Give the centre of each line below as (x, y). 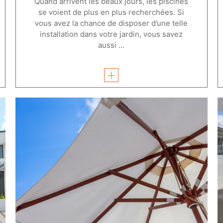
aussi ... (111, 45)
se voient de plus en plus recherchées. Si (111, 12)
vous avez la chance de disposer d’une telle (111, 23)
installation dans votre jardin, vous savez (111, 34)
